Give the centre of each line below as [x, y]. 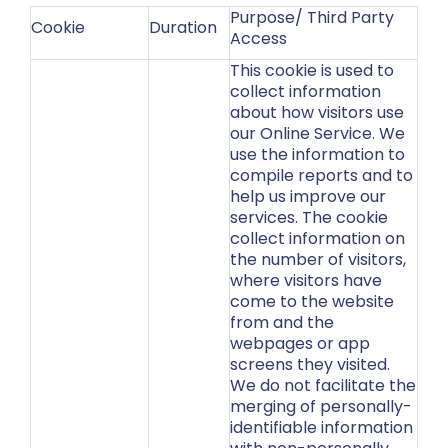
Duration [183, 27]
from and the [282, 322]
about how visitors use [317, 112]
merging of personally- [321, 406]
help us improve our [308, 196]
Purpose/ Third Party [312, 17]
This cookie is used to [312, 70]
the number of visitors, [318, 259]
